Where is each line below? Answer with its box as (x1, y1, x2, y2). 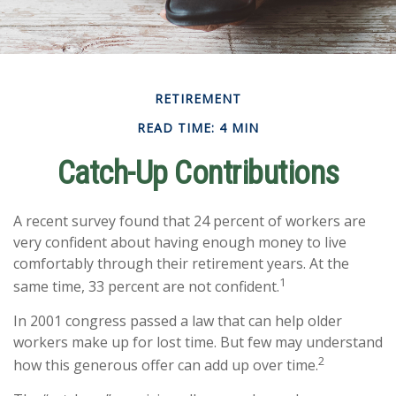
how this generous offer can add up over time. (13, 355, 318, 376)
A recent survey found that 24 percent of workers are (13, 210, 366, 231)
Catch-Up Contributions (57, 154, 339, 192)
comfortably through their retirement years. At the (13, 253, 349, 273)
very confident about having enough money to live (13, 232, 346, 252)
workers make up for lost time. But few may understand (13, 331, 383, 352)
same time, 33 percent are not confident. (13, 276, 279, 296)
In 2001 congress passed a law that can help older (13, 310, 342, 331)
